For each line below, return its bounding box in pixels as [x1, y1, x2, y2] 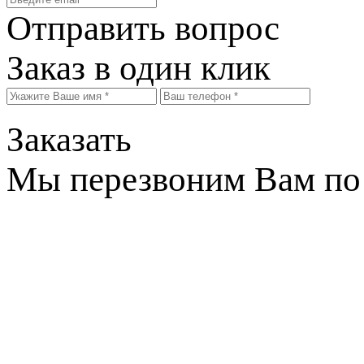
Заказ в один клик [6, 48, 271, 87]
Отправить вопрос [6, 8, 279, 47]
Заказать [6, 119, 132, 158]
